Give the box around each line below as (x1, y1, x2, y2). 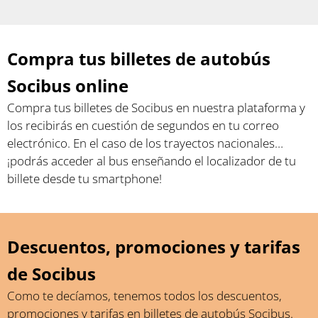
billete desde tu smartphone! (7, 170, 162, 187)
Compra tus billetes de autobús (7, 46, 270, 70)
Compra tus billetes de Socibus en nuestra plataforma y (7, 99, 305, 116)
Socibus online (7, 73, 128, 97)
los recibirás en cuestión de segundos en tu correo (7, 116, 279, 133)
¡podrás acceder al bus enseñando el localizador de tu (7, 152, 296, 169)
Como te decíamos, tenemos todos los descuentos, (7, 287, 282, 304)
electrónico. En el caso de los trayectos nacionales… (7, 134, 283, 151)
